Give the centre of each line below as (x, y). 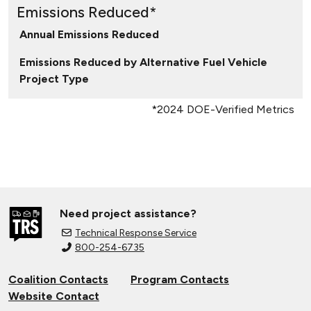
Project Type (54, 79)
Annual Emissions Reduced (89, 34)
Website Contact (54, 296)
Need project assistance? (128, 213)
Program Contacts (180, 279)
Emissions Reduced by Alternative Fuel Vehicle (143, 62)
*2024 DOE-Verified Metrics (223, 109)
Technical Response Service (136, 233)
